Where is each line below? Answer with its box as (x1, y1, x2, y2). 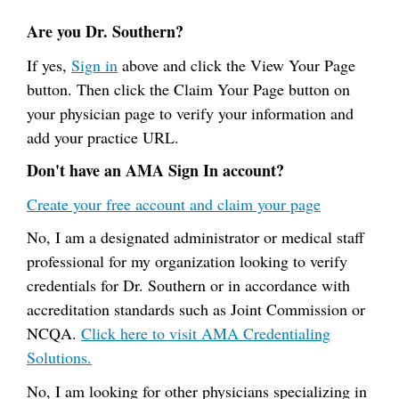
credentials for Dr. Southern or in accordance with (27, 274, 350, 296)
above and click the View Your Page (118, 53, 355, 76)
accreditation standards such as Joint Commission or (27, 298, 365, 320)
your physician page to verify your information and (27, 102, 354, 124)
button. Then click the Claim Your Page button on (27, 77, 350, 100)
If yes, (27, 53, 71, 76)
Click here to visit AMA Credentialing (81, 322, 330, 344)
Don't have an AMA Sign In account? (27, 159, 284, 182)
